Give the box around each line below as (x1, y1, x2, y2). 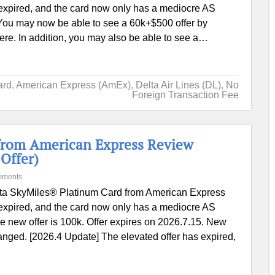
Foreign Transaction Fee (131, 90, 239, 100)
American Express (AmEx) (15, 80, 131, 90)
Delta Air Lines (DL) (135, 80, 221, 90)
